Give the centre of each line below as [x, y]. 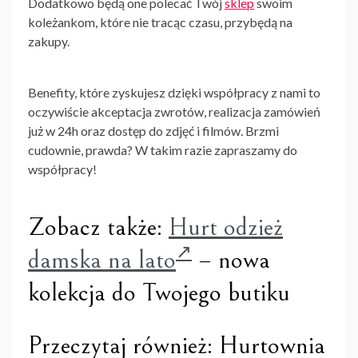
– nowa [231, 261]
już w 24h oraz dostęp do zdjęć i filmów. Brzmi [153, 131]
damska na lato [102, 261]
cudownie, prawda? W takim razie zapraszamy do [163, 150]
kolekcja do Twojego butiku [159, 293]
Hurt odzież [226, 228]
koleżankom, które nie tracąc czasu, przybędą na [160, 22]
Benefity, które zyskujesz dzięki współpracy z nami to [174, 93]
